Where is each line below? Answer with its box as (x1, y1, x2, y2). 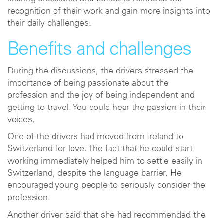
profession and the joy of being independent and (7, 91, 195, 100)
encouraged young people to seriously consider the (7, 182, 205, 190)
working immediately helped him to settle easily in (7, 157, 202, 166)
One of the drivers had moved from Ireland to (7, 133, 183, 142)
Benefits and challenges (7, 41, 191, 59)
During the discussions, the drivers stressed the (7, 67, 193, 76)
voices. (7, 115, 35, 125)
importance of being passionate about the (7, 79, 169, 88)
